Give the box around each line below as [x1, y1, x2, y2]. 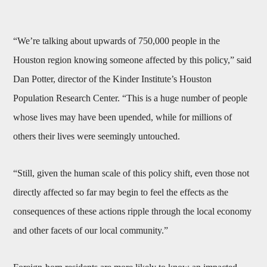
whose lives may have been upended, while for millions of [13, 112, 232, 123]
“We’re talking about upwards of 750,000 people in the [13, 36, 221, 46]
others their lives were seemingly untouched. [13, 131, 183, 142]
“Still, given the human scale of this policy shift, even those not [13, 168, 250, 179]
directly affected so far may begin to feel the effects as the [13, 187, 229, 198]
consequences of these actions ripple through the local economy [13, 206, 252, 217]
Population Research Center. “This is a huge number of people [13, 93, 248, 104]
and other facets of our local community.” [13, 225, 169, 236]
